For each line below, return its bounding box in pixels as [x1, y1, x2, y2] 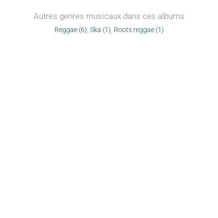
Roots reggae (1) [113, 26, 164, 34]
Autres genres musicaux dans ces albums [34, 11, 184, 21]
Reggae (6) [54, 26, 87, 34]
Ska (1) [90, 26, 111, 34]
